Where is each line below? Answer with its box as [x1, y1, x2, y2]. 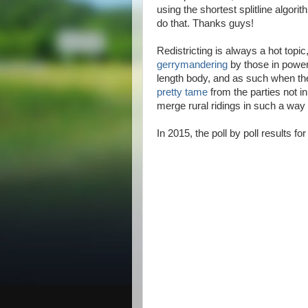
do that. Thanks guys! [157, 18, 254, 29]
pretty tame [157, 87, 208, 98]
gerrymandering [157, 59, 228, 70]
